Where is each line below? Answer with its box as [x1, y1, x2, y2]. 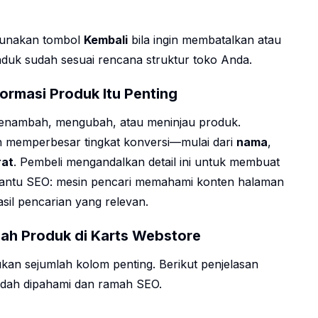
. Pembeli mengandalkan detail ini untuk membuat [13, 155, 280, 170]
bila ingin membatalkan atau [128, 33, 281, 48]
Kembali [84, 33, 128, 48]
